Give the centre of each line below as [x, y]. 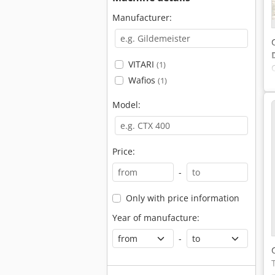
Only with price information [182, 198]
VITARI [142, 64]
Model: [126, 105]
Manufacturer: [142, 17]
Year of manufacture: [156, 218]
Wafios [143, 80]
